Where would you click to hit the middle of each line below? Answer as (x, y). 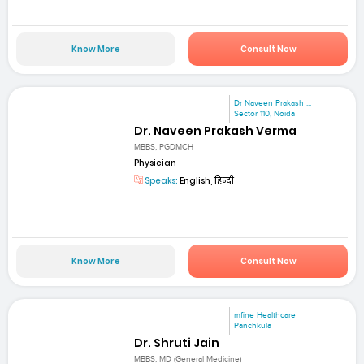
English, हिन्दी (206, 181)
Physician (156, 163)
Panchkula (253, 325)
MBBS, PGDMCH (164, 147)
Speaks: (161, 181)
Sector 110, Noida (265, 114)
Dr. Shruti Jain (177, 342)
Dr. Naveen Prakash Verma (216, 131)
